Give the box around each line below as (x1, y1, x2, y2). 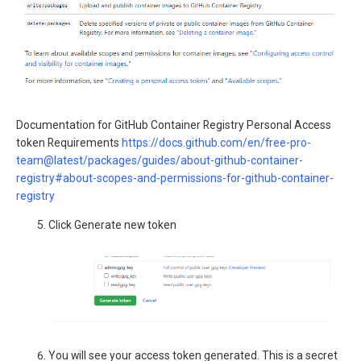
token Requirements (16, 136, 122, 150)
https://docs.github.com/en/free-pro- (122, 136, 311, 150)
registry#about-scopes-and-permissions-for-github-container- (16, 172, 334, 185)
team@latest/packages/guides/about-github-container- (16, 154, 303, 168)
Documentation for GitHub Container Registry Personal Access (16, 118, 331, 132)
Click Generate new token (48, 218, 176, 231)
